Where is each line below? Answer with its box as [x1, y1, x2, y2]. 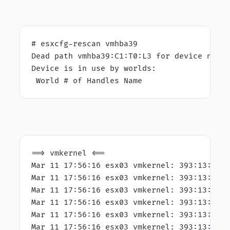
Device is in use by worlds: [31, 64, 157, 74]
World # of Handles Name [31, 76, 143, 86]
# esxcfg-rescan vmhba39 [31, 39, 138, 49]
